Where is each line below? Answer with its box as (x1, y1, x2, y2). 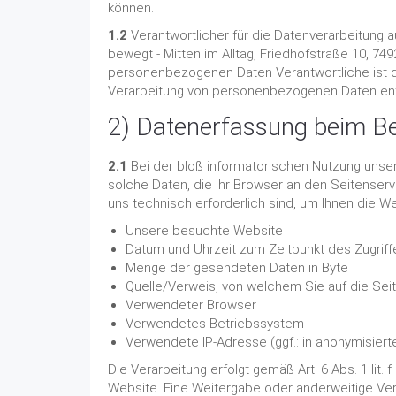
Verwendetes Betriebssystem (126, 316, 304, 331)
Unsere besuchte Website (126, 223, 283, 239)
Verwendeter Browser (126, 297, 256, 313)
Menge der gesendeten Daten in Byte (126, 260, 348, 276)
